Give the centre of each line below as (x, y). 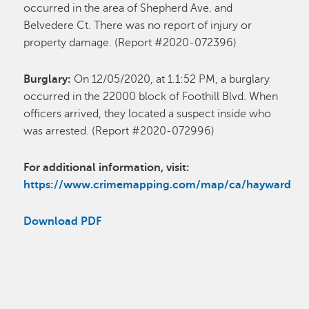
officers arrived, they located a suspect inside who (148, 114)
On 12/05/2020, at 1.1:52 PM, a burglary (172, 80)
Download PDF (63, 222)
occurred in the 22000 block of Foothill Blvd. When (151, 97)
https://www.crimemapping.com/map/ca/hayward (158, 185)
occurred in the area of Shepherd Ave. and (128, 9)
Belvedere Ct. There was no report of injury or (138, 26)
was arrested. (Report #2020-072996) (119, 131)
